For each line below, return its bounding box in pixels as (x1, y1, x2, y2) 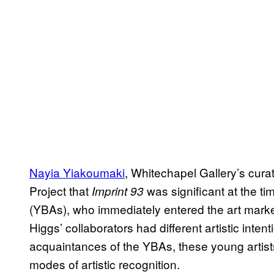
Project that (29, 182, 92, 199)
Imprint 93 (92, 183, 144, 199)
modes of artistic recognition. (29, 256, 180, 273)
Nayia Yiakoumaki (29, 164, 125, 181)
